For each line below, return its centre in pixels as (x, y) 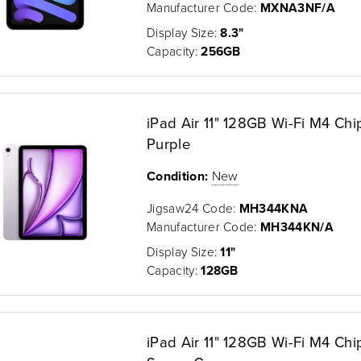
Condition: (178, 176)
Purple (168, 143)
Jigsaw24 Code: (193, 207)
